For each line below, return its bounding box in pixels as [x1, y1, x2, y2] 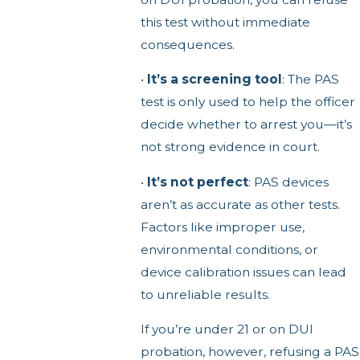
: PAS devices [247, 174, 329, 190]
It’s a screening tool [146, 72, 282, 88]
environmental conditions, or [140, 241, 318, 257]
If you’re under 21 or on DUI [140, 321, 313, 337]
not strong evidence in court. [140, 139, 320, 155]
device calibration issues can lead [140, 264, 346, 280]
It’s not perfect [146, 174, 248, 190]
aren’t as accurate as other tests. [140, 196, 340, 212]
